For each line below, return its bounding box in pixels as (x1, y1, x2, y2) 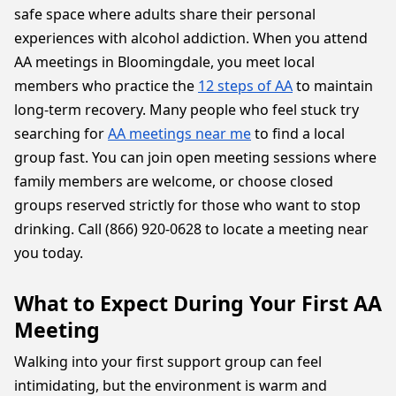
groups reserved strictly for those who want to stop (14, 195, 361, 215)
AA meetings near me (108, 124, 251, 143)
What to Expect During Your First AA (14, 289, 382, 317)
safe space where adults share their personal (14, 4, 316, 24)
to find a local (251, 124, 345, 143)
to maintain (293, 76, 373, 95)
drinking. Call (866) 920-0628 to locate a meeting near (14, 219, 369, 239)
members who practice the (14, 76, 198, 95)
